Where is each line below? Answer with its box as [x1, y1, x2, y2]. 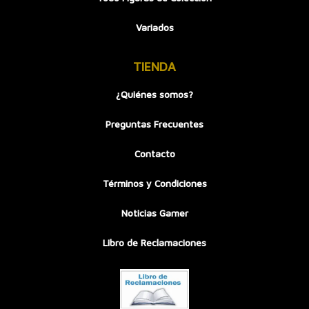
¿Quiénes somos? [116, 88, 193, 100]
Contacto [134, 148, 175, 159]
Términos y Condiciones [102, 177, 207, 189]
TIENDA [133, 59, 176, 74]
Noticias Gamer [121, 207, 188, 219]
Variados [135, 21, 174, 33]
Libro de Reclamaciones [103, 237, 206, 248]
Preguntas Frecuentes [106, 118, 203, 130]
